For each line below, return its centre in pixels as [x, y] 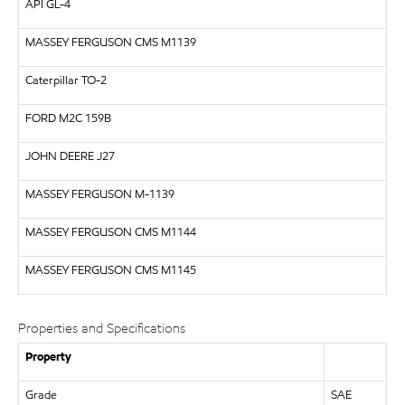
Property [48, 357]
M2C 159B [85, 118]
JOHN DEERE [59, 156]
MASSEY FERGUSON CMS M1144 [110, 232]
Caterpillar [52, 80]
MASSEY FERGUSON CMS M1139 [110, 42]
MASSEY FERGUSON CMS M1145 [110, 270]
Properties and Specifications [102, 328]
